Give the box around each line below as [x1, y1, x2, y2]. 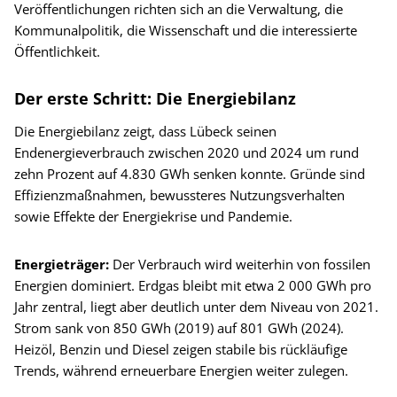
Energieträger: [14, 255, 113, 274]
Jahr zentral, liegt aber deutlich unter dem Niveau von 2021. [14, 298, 378, 316]
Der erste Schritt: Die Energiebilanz [14, 88, 296, 110]
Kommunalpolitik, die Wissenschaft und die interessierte [14, 21, 357, 40]
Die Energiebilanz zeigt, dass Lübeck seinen [14, 122, 276, 141]
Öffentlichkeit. [14, 43, 100, 61]
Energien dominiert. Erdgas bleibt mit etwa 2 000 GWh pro [14, 276, 371, 295]
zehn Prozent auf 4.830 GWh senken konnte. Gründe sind [14, 165, 365, 183]
